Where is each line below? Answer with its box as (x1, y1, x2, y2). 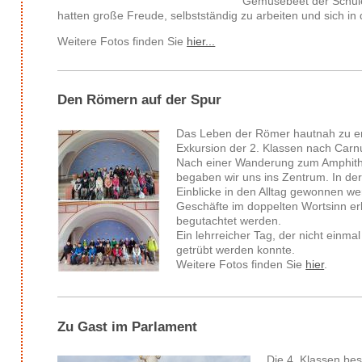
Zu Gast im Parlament (57, 318, 198, 335)
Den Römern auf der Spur (57, 92, 222, 108)
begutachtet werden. (176, 213, 282, 227)
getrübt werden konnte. (176, 242, 296, 256)
